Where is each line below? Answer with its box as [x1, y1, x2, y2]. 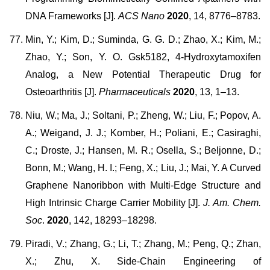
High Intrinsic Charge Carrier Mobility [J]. [25, 198, 201, 208]
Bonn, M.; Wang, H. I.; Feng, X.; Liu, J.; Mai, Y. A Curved [25, 163, 261, 173]
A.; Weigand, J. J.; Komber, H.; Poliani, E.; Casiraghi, [25, 128, 261, 138]
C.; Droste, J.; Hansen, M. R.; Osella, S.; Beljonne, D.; [25, 145, 261, 155]
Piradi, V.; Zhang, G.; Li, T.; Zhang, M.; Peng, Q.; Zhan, [25, 239, 261, 249]
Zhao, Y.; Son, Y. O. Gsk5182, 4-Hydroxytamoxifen [25, 52, 261, 62]
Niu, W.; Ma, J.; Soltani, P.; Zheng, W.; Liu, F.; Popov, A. [25, 110, 261, 121]
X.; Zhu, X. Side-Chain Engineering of [25, 256, 261, 266]
